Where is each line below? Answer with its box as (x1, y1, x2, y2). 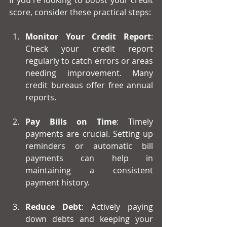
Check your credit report (25, 43, 153, 55)
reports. (25, 92, 56, 103)
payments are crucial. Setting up (25, 128, 153, 140)
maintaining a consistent (25, 165, 153, 176)
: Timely (117, 116, 153, 128)
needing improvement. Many (25, 67, 153, 79)
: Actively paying (82, 201, 153, 213)
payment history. (25, 177, 90, 188)
